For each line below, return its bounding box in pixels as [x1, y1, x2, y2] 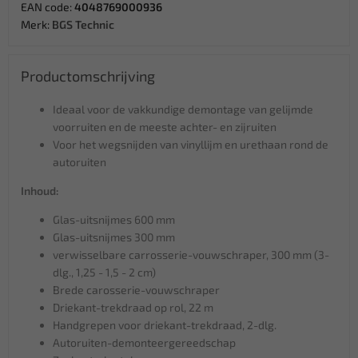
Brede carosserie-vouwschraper [53, 282, 220, 296]
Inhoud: [21, 183, 58, 197]
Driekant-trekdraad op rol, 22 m [53, 300, 213, 314]
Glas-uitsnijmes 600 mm [53, 212, 175, 226]
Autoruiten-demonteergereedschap [53, 335, 236, 349]
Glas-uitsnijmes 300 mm [53, 229, 175, 244]
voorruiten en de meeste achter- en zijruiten [53, 119, 276, 133]
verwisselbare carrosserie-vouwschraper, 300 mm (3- [53, 247, 329, 261]
